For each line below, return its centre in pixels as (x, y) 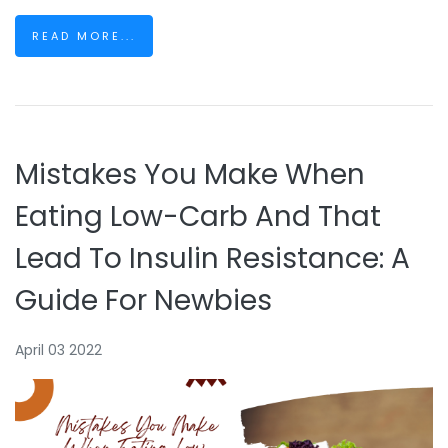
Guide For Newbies (143, 300)
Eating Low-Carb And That (198, 216)
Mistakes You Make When (190, 174)
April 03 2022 (58, 350)
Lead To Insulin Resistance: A (212, 258)
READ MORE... (84, 36)
